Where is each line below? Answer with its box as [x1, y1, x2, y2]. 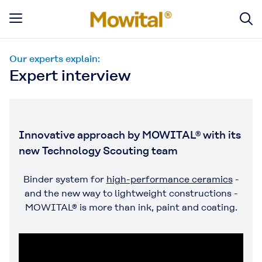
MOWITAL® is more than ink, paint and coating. [25, 202, 237, 213]
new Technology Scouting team [19, 144, 178, 157]
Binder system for [23, 174, 106, 185]
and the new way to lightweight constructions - [24, 188, 238, 199]
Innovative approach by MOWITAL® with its [19, 129, 241, 141]
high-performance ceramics [106, 174, 233, 185]
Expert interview [9, 67, 131, 84]
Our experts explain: [9, 53, 100, 64]
